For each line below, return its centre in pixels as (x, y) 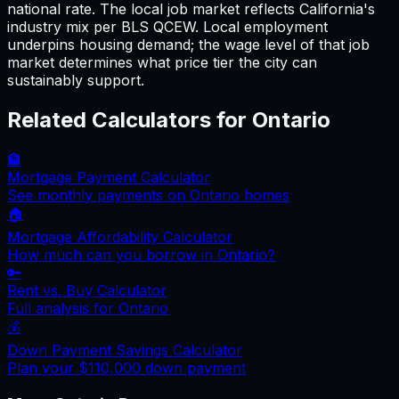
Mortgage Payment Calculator (109, 177)
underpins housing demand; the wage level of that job (188, 45)
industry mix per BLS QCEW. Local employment (167, 27)
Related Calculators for (130, 120)
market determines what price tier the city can (162, 63)
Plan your (43, 367)
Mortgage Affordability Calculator (120, 236)
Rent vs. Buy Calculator (87, 290)
